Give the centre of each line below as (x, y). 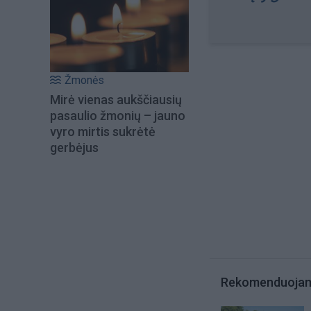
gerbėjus (74, 148)
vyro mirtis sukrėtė (103, 132)
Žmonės (84, 81)
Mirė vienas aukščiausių (116, 100)
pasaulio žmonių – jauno (118, 116)
